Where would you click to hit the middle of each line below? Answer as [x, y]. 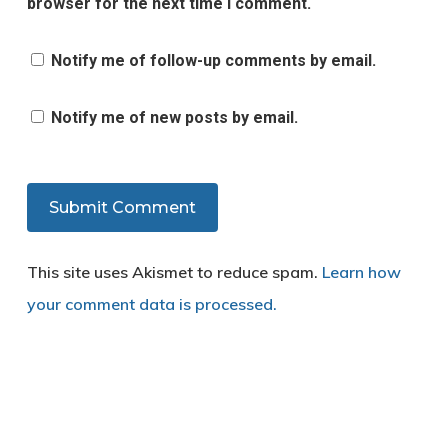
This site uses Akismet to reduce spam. [174, 271]
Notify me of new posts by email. [174, 117]
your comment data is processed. [151, 303]
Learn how [361, 271]
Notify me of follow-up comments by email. [213, 60]
